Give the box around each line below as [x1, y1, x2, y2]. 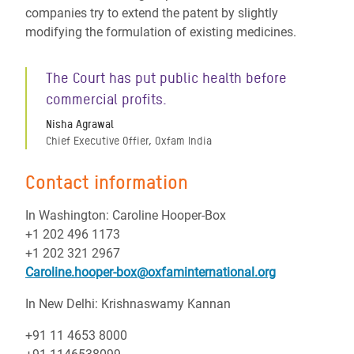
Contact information [25, 171, 188, 194]
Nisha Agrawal [46, 118, 114, 130]
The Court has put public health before [46, 70, 287, 86]
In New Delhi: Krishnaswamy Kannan [25, 296, 231, 311]
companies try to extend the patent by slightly [25, 6, 278, 21]
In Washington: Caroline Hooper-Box [25, 208, 226, 223]
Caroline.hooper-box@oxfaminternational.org [25, 265, 276, 280]
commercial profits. [46, 91, 167, 107]
